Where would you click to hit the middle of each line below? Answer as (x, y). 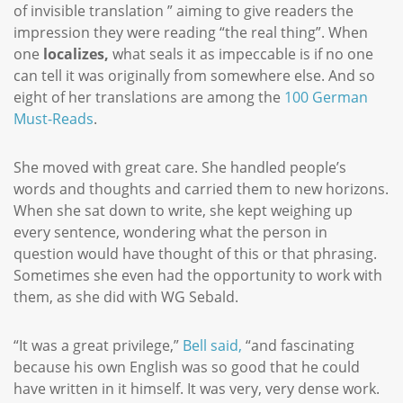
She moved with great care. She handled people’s (180, 167)
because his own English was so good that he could (187, 367)
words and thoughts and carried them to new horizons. (201, 189)
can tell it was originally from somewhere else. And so (194, 76)
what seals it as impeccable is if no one (241, 54)
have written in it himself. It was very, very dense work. (197, 389)
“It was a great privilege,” (96, 345)
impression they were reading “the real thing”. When (191, 32)
